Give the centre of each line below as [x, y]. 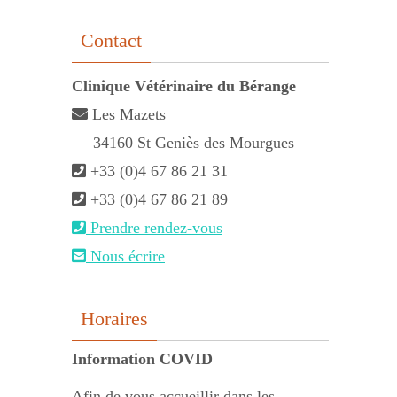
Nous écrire [125, 256]
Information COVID [142, 359]
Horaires [114, 319]
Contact [111, 40]
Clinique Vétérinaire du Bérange [184, 86]
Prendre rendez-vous [154, 228]
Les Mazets [127, 114]
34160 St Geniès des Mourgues [194, 143]
